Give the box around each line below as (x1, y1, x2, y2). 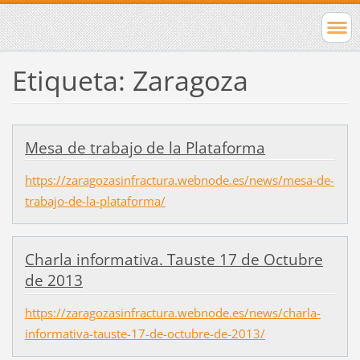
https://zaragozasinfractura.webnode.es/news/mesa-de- (24, 171, 334, 188)
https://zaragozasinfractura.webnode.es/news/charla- (24, 305, 321, 321)
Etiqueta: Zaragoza (11, 61, 248, 99)
